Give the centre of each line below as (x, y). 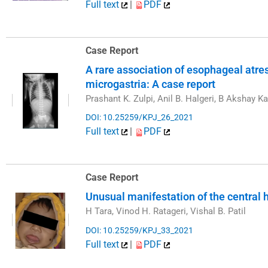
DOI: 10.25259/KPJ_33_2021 (140, 230)
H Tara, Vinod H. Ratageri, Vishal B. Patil (166, 211)
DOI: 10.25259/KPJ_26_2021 (140, 118)
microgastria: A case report (151, 84)
